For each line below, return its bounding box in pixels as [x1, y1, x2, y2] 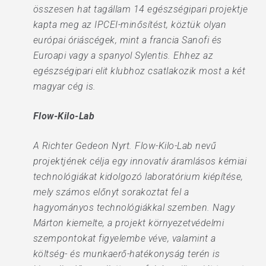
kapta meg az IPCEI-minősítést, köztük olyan [33, 19, 227, 30]
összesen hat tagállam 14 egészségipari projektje [33, 4, 248, 15]
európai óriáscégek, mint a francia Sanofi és [33, 34, 222, 46]
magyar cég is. [33, 81, 96, 92]
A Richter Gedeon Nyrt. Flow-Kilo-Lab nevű [33, 140, 217, 151]
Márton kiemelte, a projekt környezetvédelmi [33, 217, 224, 229]
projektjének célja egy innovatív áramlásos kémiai [33, 156, 247, 167]
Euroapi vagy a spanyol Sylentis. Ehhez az [33, 50, 214, 61]
